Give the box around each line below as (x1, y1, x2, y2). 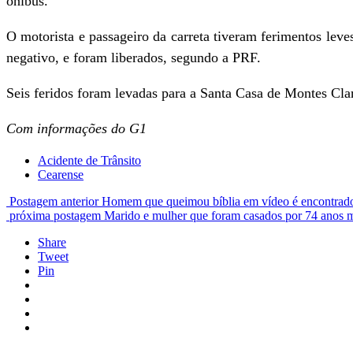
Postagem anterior (9, 195, 98, 208)
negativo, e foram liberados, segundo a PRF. (6, 50, 261, 65)
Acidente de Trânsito (38, 154, 141, 167)
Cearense (38, 168, 84, 181)
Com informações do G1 (6, 121, 147, 136)
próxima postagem (9, 209, 101, 222)
